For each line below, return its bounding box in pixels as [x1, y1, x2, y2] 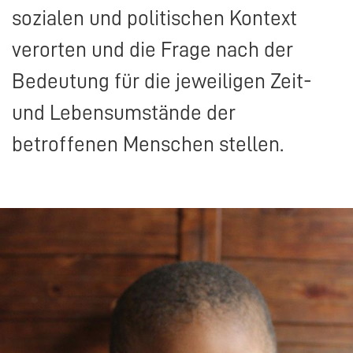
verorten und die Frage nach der [12, 39, 293, 61]
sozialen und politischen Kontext [12, 8, 297, 30]
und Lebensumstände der [12, 102, 236, 124]
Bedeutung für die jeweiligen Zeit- [12, 71, 312, 93]
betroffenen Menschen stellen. [12, 134, 284, 156]
